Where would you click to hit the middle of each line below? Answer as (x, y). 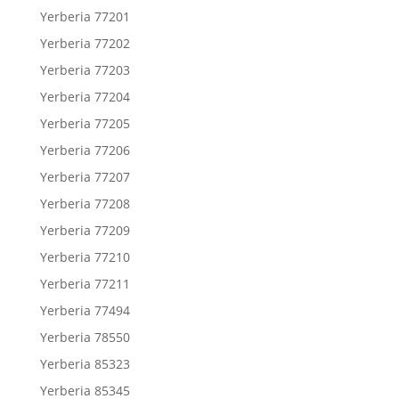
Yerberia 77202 (85, 43)
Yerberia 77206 (85, 150)
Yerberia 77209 (85, 230)
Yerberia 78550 (85, 337)
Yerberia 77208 (85, 204)
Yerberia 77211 (85, 284)
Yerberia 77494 (85, 310)
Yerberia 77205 (85, 123)
